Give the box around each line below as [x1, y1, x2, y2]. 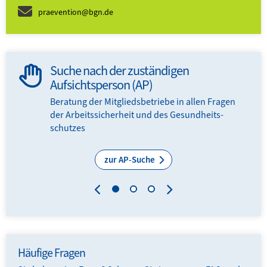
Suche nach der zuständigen [50, 61, 189, 79]
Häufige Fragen [18, 244, 85, 261]
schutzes [50, 121, 85, 134]
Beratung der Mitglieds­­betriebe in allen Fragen [50, 95, 235, 108]
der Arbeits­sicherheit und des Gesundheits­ [50, 108, 223, 121]
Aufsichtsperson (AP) [50, 76, 153, 94]
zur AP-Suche [104, 153, 157, 166]
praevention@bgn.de [38, 6, 113, 18]
